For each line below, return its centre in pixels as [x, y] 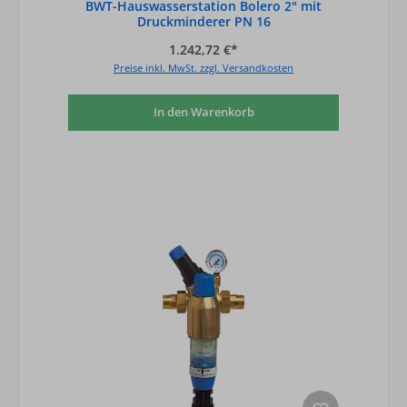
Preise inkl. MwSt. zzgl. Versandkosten [203, 67]
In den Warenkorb [203, 112]
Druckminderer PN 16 [203, 22]
